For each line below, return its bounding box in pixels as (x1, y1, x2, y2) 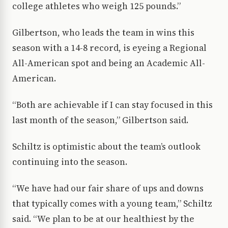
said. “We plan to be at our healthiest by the (12, 213, 194, 225)
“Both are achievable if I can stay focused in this (12, 99, 213, 111)
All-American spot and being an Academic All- (12, 57, 205, 70)
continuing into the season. (12, 156, 127, 168)
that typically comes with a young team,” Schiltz (12, 197, 212, 210)
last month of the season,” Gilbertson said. (12, 114, 188, 127)
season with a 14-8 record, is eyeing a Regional (12, 42, 207, 54)
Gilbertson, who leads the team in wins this (12, 26, 194, 39)
